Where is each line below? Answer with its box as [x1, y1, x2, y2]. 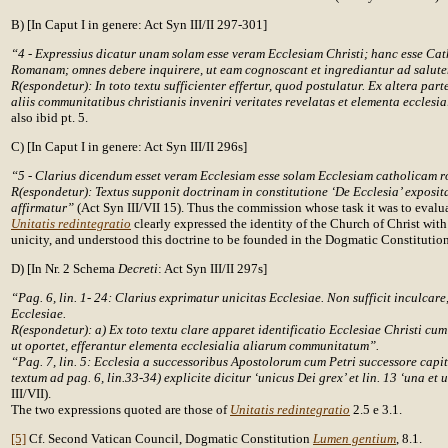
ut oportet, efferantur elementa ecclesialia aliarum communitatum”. [11, 338, 379, 353]
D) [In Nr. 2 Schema [11, 261, 118, 276]
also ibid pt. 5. [11, 110, 88, 125]
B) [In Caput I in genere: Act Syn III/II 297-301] [11, 17, 267, 32]
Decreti [118, 261, 158, 276]
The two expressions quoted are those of [11, 402, 230, 417]
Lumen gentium [313, 431, 396, 446]
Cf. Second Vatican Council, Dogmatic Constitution [26, 431, 313, 446]
